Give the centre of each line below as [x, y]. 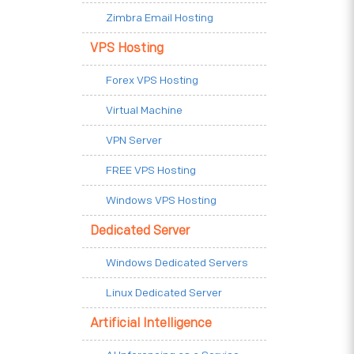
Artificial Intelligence [151, 323]
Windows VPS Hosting [161, 200]
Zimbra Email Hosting [160, 17]
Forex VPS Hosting [152, 80]
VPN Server [134, 140]
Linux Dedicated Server [164, 292]
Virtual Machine [144, 110]
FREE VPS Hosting [151, 170]
